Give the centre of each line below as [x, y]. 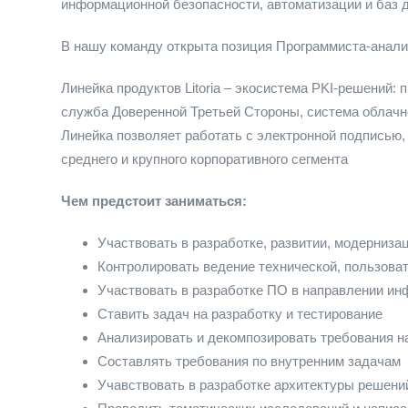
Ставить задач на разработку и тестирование [240, 314]
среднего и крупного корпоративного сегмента [204, 159]
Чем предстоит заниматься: [154, 201]
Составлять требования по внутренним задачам [249, 361]
